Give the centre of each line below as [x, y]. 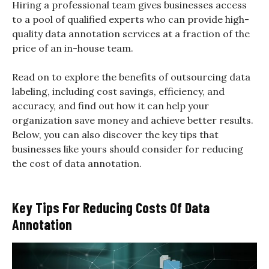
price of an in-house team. [73, 48]
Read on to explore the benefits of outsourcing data [131, 77]
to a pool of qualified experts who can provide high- [131, 20]
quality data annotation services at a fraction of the [131, 34]
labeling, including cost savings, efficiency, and [118, 92]
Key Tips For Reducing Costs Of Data [111, 208]
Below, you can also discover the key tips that [115, 135]
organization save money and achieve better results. [133, 120]
